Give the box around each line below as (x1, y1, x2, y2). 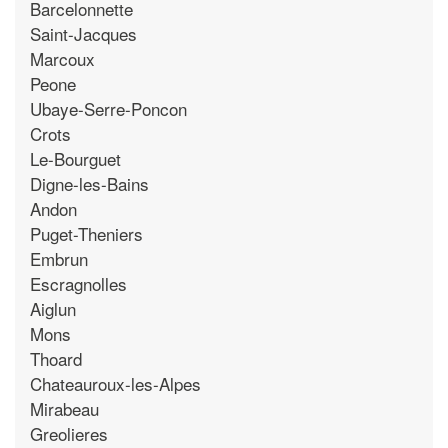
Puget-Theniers (30, 220, 143, 246)
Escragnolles (30, 270, 127, 296)
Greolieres (30, 420, 108, 446)
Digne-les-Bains (30, 170, 149, 196)
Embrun (30, 245, 88, 271)
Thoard (30, 345, 82, 371)
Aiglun (30, 295, 76, 321)
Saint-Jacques (30, 20, 137, 46)
